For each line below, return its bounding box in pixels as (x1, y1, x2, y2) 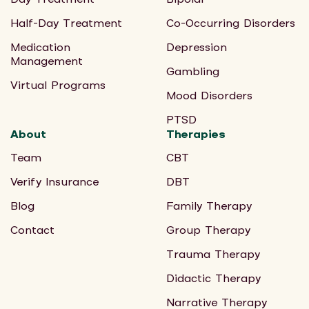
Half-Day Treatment (10, 17, 122, 30)
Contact (10, 223, 54, 237)
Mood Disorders (166, 89, 252, 103)
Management (10, 54, 83, 68)
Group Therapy (166, 223, 250, 237)
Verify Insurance (10, 175, 99, 189)
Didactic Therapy (166, 272, 261, 286)
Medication (10, 41, 70, 54)
